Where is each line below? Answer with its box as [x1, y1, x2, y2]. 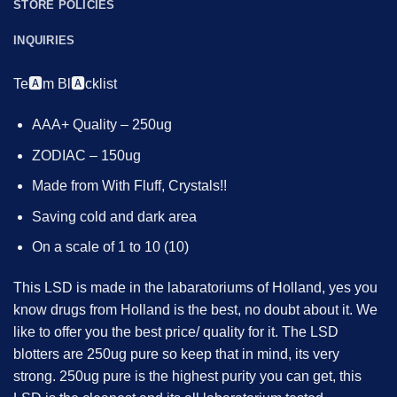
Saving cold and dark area [31, 208, 197, 224]
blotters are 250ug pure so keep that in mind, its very [13, 346, 339, 362]
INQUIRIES [13, 34, 75, 48]
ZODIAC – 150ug [31, 147, 141, 163]
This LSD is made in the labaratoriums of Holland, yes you [13, 280, 378, 296]
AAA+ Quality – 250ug [31, 117, 172, 133]
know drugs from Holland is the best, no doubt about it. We [13, 302, 378, 318]
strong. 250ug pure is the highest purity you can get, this [13, 369, 362, 385]
